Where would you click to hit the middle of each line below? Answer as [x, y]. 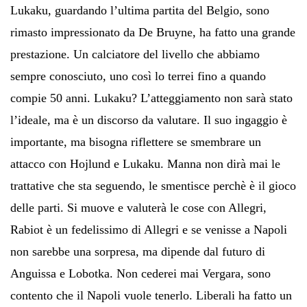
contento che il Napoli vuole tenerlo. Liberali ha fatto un [151, 295]
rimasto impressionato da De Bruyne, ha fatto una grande [153, 32]
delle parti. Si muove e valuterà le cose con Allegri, [138, 207]
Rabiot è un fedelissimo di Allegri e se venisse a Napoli [149, 229]
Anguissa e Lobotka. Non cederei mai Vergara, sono [140, 273]
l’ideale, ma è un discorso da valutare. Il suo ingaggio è [149, 120]
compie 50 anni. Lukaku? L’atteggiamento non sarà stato [151, 98]
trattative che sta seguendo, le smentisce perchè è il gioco [153, 185]
